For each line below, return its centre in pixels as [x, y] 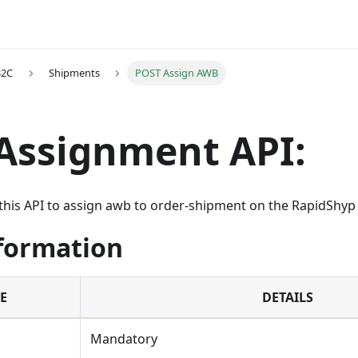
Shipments [74, 73]
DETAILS [287, 298]
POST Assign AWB [177, 73]
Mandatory [124, 339]
